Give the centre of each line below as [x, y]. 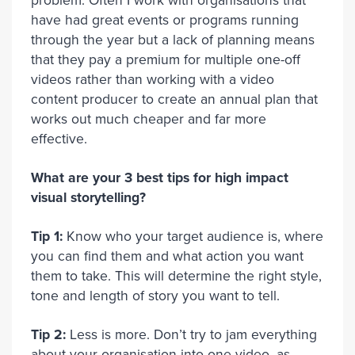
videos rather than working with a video [153, 80]
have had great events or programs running [165, 20]
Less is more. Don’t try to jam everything [191, 335]
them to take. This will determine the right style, [176, 276]
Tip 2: [48, 335]
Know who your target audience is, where [193, 237]
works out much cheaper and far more [149, 119]
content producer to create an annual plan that [174, 99]
